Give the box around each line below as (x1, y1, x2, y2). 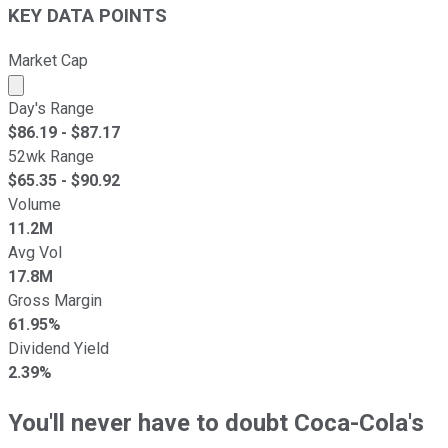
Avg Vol (8, 242, 62, 262)
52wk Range (8, 146, 94, 166)
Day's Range (8, 98, 94, 118)
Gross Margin (8, 290, 102, 310)
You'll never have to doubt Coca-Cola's (8, 408, 424, 437)
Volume (8, 194, 61, 214)
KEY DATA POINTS (8, 5, 167, 28)
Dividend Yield (8, 338, 109, 358)
